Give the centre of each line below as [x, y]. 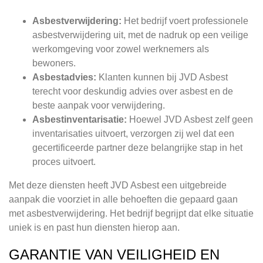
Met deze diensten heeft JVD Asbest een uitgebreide [118, 186]
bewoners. [54, 63]
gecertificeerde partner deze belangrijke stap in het [137, 148]
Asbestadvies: [64, 77]
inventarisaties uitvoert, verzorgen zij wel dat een [133, 134]
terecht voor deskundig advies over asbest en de [133, 92]
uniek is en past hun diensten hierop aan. [94, 228]
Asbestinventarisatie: [80, 120]
